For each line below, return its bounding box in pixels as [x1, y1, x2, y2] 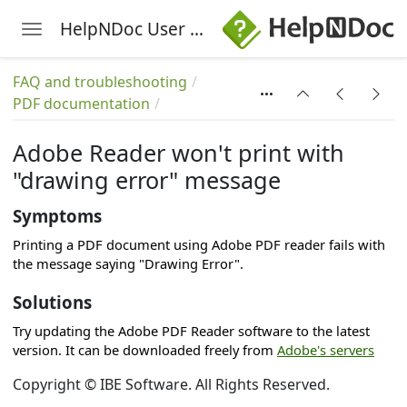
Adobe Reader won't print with [13, 137, 344, 168]
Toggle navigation [31, 22, 154, 43]
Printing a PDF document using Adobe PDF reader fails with [13, 235, 385, 253]
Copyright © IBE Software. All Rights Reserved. [13, 374, 330, 394]
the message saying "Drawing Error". [13, 254, 243, 273]
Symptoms [13, 204, 102, 227]
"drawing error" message [13, 164, 281, 195]
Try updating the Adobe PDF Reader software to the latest [13, 322, 370, 340]
